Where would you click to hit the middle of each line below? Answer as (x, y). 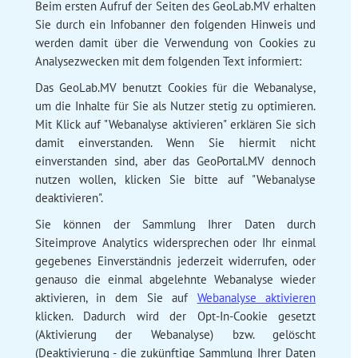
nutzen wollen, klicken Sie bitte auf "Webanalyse (175, 179)
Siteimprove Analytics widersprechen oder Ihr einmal (175, 242)
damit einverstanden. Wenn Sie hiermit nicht (175, 142)
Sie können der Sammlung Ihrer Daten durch (175, 224)
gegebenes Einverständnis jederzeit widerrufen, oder (175, 261)
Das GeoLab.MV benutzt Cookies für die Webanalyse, (175, 87)
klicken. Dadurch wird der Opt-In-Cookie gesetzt (175, 316)
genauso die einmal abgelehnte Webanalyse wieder (175, 279)
